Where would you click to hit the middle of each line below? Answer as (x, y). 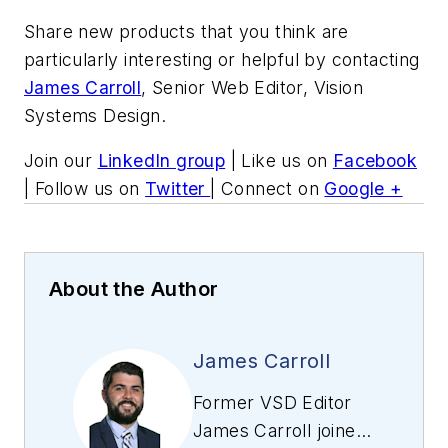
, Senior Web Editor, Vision (252, 87)
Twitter (178, 189)
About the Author (134, 289)
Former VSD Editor (272, 403)
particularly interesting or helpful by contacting (222, 59)
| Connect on (267, 189)
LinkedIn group (161, 161)
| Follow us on (85, 189)
